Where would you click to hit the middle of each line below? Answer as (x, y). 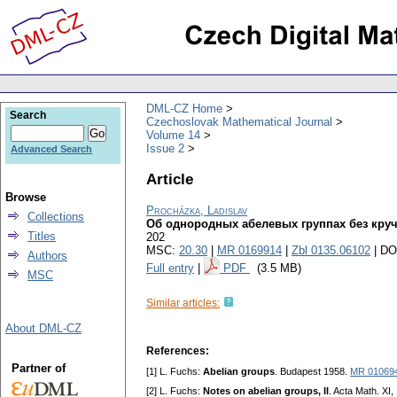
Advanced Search (51, 149)
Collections (56, 217)
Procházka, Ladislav (197, 211)
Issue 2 (165, 148)
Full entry (170, 269)
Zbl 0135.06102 (331, 251)
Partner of (38, 368)
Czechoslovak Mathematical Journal (239, 121)
